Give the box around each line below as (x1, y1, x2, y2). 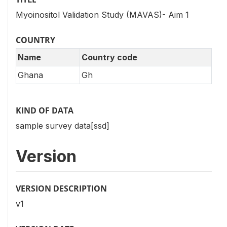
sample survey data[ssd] (16, 121, 109, 131)
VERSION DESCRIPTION (16, 183, 107, 195)
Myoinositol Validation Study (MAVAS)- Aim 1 (16, 9, 189, 20)
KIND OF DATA (16, 105, 73, 117)
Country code (82, 52, 137, 63)
